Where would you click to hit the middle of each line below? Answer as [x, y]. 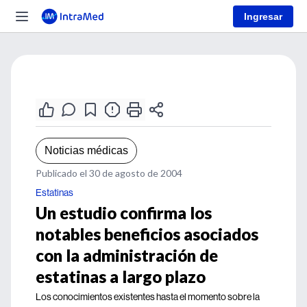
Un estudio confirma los [124, 213]
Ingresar [263, 16]
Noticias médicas [86, 150]
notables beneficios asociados [147, 234]
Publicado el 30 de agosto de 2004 [109, 173]
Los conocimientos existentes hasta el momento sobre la [148, 297]
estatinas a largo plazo [121, 277]
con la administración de [127, 255]
